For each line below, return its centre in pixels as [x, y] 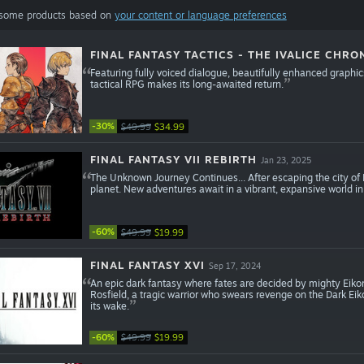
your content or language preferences [200, 15]
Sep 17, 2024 [235, 266]
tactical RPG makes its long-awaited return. [186, 84]
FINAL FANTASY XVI [147, 265]
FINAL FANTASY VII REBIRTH [173, 160]
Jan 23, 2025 [286, 160]
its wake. [109, 306]
